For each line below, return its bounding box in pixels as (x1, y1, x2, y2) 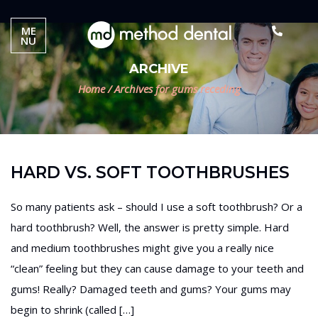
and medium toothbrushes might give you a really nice (11, 241, 274, 255)
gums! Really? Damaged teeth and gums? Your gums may (11, 282, 291, 296)
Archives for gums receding (111, 82, 241, 96)
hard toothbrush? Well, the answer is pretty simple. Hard (11, 220, 289, 234)
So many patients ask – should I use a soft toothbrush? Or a (11, 199, 302, 214)
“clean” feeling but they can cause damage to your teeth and (11, 261, 304, 275)
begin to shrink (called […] (11, 302, 134, 317)
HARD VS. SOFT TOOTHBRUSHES (11, 163, 290, 182)
